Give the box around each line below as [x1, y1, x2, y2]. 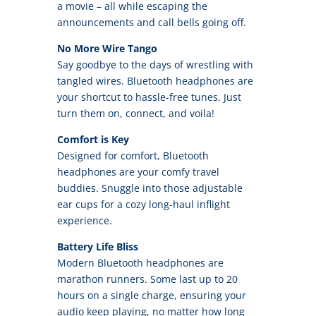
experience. [56, 214, 112, 228]
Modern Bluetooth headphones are [56, 256, 224, 270]
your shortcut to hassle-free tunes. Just [56, 90, 241, 104]
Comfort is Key [56, 133, 129, 147]
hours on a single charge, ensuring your [56, 288, 246, 303]
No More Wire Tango [56, 42, 157, 56]
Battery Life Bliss [56, 240, 138, 254]
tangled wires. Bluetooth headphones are [56, 74, 253, 88]
